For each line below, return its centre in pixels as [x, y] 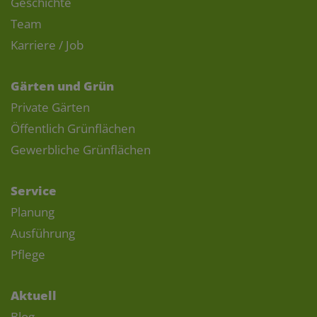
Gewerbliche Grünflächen [81, 149]
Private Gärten [50, 107]
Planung [33, 212]
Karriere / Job [47, 45]
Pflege [28, 254]
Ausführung [43, 233]
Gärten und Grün [62, 86]
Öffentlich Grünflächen [73, 128]
